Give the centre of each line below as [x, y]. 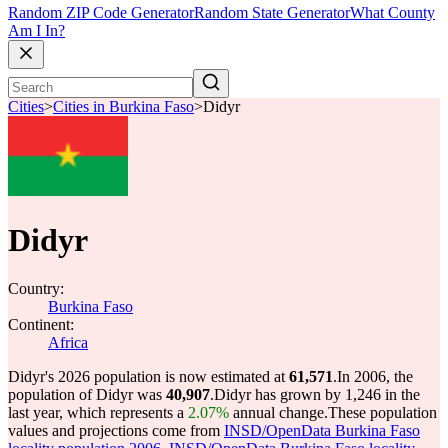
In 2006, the [375, 376]
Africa [68, 342]
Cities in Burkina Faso [123, 107]
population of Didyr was [87, 394]
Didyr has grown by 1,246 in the [317, 394]
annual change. [278, 412]
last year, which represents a [98, 412]
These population [382, 412]
